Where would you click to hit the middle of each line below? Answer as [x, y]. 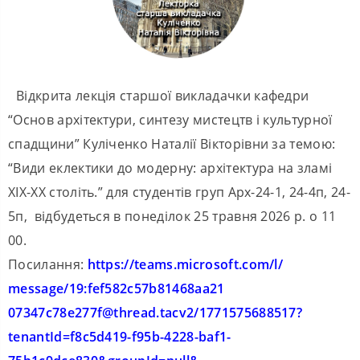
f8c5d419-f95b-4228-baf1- [150, 337]
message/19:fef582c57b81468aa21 [117, 289]
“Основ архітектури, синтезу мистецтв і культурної [170, 120]
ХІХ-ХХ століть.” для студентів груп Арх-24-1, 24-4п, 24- [179, 192]
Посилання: [48, 265]
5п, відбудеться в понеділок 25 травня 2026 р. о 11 [172, 217]
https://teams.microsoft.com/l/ [185, 265]
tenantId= [39, 337]
